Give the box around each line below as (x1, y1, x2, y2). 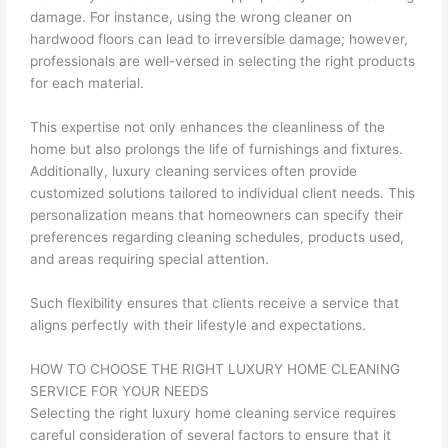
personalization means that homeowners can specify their (30, 206, 404, 223)
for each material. (30, 74, 145, 91)
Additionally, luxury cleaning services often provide (30, 162, 358, 179)
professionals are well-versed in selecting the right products (30, 52, 416, 69)
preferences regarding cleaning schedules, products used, (30, 228, 405, 245)
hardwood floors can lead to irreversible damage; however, (30, 30, 409, 47)
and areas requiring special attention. (30, 250, 270, 267)
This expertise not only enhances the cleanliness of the (30, 118, 386, 135)
